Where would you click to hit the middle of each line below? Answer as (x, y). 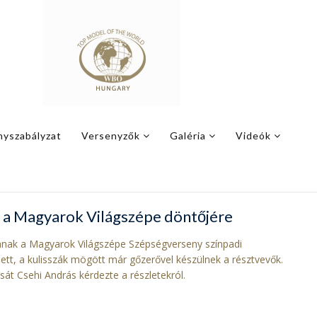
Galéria (188, 136)
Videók (253, 136)
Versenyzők (111, 136)
